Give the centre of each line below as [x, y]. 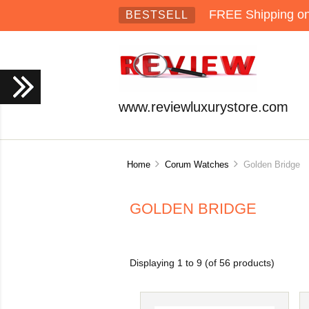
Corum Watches [197, 164]
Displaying [154, 263]
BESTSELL [157, 15]
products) [253, 263]
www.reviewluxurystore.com [203, 107]
